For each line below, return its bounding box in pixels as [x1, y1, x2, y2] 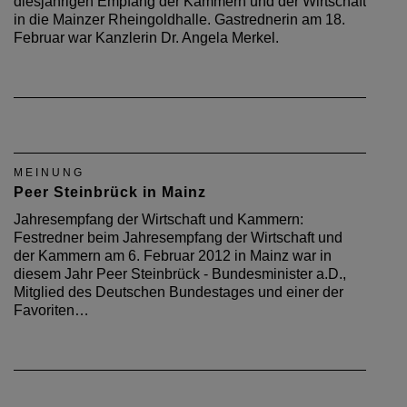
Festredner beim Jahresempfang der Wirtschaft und [14, 229, 342, 245]
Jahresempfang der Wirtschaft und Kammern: [14, 211, 303, 227]
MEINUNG [14, 165, 84, 179]
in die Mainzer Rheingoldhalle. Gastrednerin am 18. [14, 11, 345, 27]
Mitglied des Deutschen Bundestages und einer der [14, 283, 343, 300]
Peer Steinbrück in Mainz [14, 184, 206, 200]
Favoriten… [14, 302, 89, 318]
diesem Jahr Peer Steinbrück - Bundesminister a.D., [14, 265, 346, 282]
